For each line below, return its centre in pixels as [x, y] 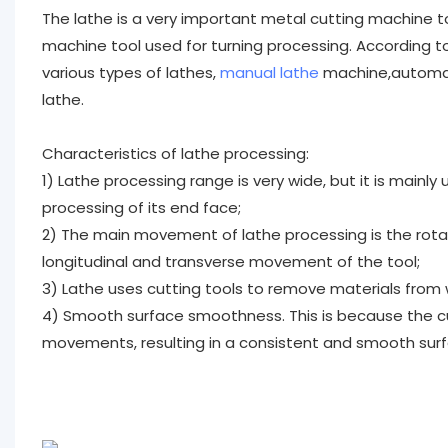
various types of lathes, [130, 72]
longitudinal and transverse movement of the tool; [230, 261]
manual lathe [269, 72]
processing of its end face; [141, 207]
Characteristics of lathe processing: [175, 153]
